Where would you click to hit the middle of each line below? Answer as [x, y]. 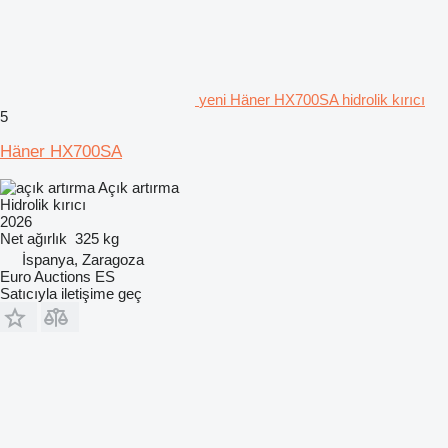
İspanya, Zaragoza [83, 259]
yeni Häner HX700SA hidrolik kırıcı [312, 99]
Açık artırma [138, 187]
